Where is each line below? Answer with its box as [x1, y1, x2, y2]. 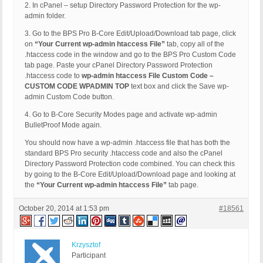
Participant [72, 251, 106, 260]
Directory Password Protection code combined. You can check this [25, 160, 235, 168]
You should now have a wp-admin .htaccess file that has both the [25, 139, 230, 147]
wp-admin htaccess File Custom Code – [82, 72, 214, 80]
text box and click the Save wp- [131, 82, 229, 91]
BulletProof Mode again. [25, 121, 102, 130]
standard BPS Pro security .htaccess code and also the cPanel [25, 149, 222, 158]
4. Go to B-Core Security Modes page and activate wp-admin [25, 110, 217, 119]
